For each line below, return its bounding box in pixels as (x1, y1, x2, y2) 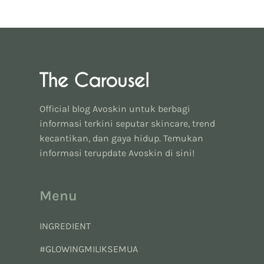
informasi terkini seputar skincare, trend (39, 117, 215, 129)
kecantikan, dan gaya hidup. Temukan (39, 132, 203, 144)
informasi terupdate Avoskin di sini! (39, 147, 194, 159)
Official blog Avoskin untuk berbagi (39, 103, 190, 114)
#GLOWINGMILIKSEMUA (39, 243, 138, 255)
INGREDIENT (39, 220, 91, 232)
